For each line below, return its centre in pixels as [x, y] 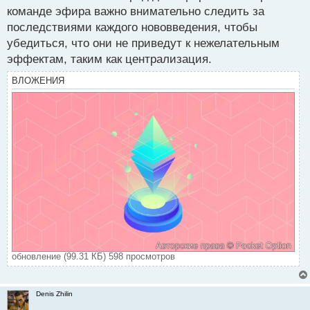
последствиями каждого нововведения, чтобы [132, 27]
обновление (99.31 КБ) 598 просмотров [93, 256]
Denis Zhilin [54, 293]
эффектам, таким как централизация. [109, 59]
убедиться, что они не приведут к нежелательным [143, 43]
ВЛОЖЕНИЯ [38, 80]
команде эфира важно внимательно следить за [136, 11]
